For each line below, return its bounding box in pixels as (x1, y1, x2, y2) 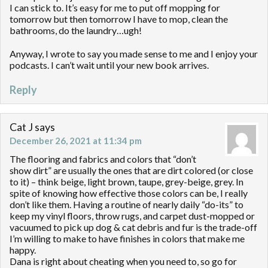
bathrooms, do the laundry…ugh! (10, 25, 142, 36)
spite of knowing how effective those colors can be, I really (10, 187, 248, 199)
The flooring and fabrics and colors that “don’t (10, 153, 196, 165)
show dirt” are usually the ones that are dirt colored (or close (10, 165, 253, 176)
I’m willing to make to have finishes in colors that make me (10, 233, 245, 245)
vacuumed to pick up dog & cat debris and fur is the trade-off (10, 221, 257, 233)
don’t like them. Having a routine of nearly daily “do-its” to (10, 199, 243, 211)
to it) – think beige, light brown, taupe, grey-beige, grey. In (10, 176, 243, 188)
